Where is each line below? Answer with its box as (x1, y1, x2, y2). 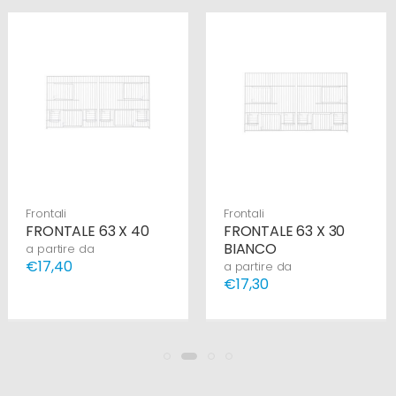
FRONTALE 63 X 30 (223, 220, 346, 241)
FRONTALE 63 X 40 (26, 220, 149, 241)
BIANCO (223, 238, 277, 259)
